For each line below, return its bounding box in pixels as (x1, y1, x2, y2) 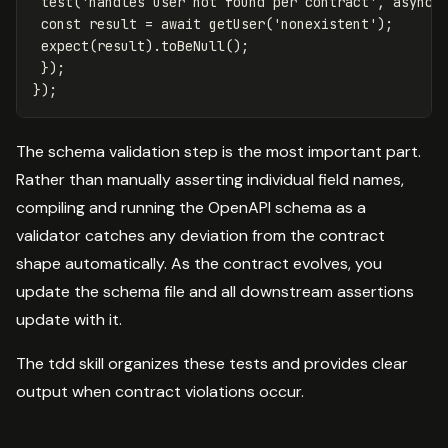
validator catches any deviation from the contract (16, 224, 385, 246)
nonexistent (281, 14, 369, 33)
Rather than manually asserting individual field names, (16, 168, 404, 190)
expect (41, 36, 89, 55)
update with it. (16, 308, 122, 330)
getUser (209, 14, 265, 33)
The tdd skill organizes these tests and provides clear (16, 352, 408, 374)
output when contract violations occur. (16, 380, 304, 402)
